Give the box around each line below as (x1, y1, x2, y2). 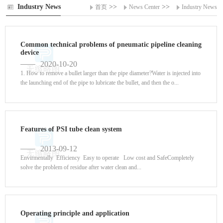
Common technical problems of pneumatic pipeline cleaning (20, 41, 202, 49)
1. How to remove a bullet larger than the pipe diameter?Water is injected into (20, 70, 201, 77)
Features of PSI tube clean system (20, 125, 122, 133)
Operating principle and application (20, 210, 129, 218)
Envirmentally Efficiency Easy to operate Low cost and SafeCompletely (20, 154, 194, 161)
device (20, 49, 39, 57)
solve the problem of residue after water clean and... (20, 163, 141, 171)
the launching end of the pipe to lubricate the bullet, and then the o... (20, 79, 179, 87)
